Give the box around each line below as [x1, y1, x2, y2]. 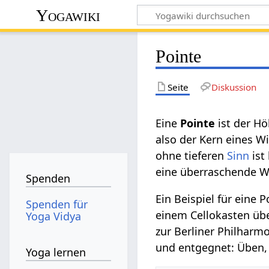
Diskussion [211, 80, 256, 93]
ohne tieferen [156, 148, 228, 163]
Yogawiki [36, 5, 101, 25]
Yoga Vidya [26, 208, 82, 223]
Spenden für [26, 196, 88, 211]
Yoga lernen [26, 245, 86, 260]
